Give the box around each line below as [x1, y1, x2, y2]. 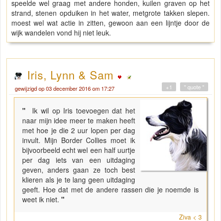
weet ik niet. [22, 194, 59, 205]
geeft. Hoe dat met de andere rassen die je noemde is [22, 184, 199, 195]
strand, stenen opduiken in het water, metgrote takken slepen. [11, 8, 210, 18]
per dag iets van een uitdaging [22, 155, 136, 165]
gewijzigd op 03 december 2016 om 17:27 [15, 84, 114, 93]
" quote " [184, 83, 204, 91]
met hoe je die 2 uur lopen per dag [22, 125, 136, 136]
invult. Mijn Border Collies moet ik [22, 135, 136, 146]
